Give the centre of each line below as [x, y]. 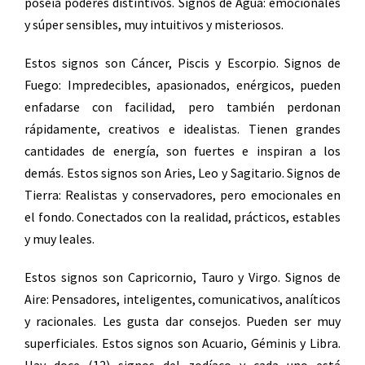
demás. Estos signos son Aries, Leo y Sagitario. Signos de [182, 172]
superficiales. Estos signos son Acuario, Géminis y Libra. [182, 343]
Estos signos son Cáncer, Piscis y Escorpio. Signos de [182, 62]
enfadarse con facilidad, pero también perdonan [182, 106]
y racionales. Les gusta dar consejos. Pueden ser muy [182, 321]
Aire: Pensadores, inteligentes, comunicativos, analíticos [182, 299]
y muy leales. [59, 238]
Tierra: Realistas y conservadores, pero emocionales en [182, 194]
